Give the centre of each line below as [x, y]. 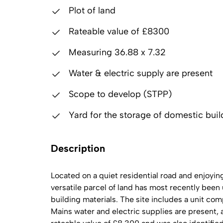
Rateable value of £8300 [118, 31]
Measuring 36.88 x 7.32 [116, 52]
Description [78, 148]
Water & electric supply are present [139, 73]
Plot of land [91, 10]
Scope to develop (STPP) [119, 94]
